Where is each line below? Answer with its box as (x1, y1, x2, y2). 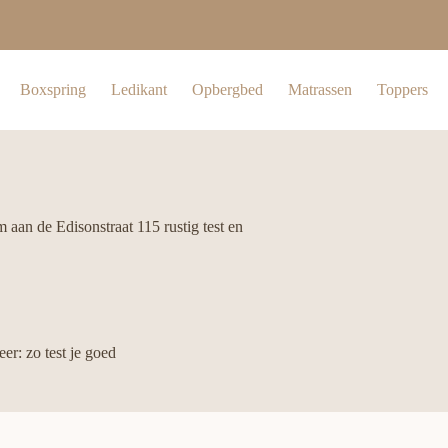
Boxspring (20, 81, 87, 98)
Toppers (377, 81, 429, 98)
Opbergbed (192, 81, 264, 98)
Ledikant (111, 81, 168, 98)
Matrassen (288, 81, 353, 98)
